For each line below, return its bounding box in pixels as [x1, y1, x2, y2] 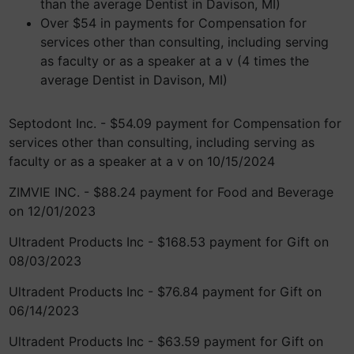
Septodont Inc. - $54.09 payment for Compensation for [9, 115, 341, 131]
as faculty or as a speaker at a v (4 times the [40, 53, 309, 69]
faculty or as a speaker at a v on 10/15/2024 [9, 153, 275, 169]
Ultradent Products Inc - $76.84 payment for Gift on [9, 284, 322, 299]
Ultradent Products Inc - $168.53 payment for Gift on [9, 234, 329, 250]
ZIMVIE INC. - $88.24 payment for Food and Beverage [9, 184, 333, 200]
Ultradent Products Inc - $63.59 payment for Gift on [9, 333, 323, 349]
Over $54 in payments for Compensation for [40, 15, 307, 31]
